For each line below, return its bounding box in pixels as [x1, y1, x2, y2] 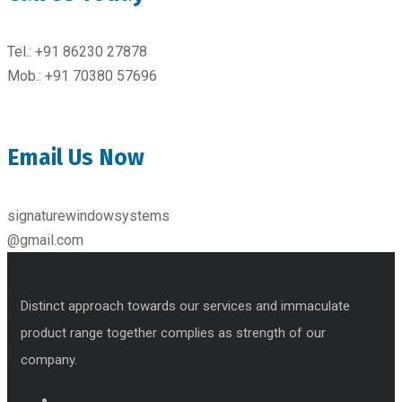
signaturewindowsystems [7, 207, 170, 225]
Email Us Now [7, 144, 144, 171]
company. [21, 352, 77, 369]
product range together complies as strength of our [21, 325, 326, 342]
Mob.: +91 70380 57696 [7, 66, 157, 84]
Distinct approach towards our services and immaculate [21, 298, 350, 315]
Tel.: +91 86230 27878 [7, 42, 147, 60]
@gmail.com [7, 232, 83, 249]
